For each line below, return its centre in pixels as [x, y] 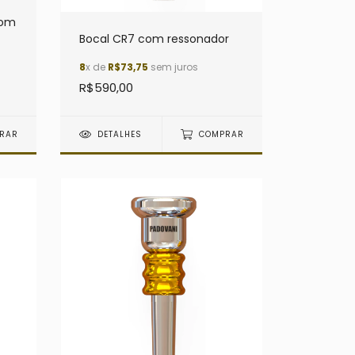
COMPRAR [221, 135]
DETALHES [120, 135]
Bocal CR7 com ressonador [154, 39]
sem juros [173, 67]
